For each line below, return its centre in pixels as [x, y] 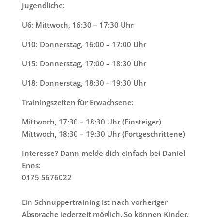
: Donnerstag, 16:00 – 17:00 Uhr [91, 44]
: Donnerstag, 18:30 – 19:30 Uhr [91, 83]
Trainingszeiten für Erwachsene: [77, 102]
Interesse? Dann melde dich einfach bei [92, 153]
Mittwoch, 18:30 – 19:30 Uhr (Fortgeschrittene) [103, 134]
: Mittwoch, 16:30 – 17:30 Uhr [82, 25]
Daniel [173, 153]
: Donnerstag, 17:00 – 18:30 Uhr [91, 64]
